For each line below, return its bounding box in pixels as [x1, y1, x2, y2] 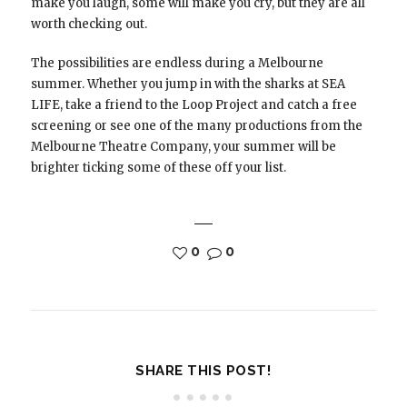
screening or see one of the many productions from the [30, 118, 362, 134]
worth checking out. [30, 16, 147, 33]
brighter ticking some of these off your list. [30, 160, 286, 176]
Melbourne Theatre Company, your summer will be [30, 139, 336, 155]
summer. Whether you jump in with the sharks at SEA [30, 76, 345, 93]
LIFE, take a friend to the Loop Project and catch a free [30, 97, 357, 114]
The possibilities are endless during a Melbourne [30, 55, 323, 72]
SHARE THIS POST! [135, 362, 272, 380]
